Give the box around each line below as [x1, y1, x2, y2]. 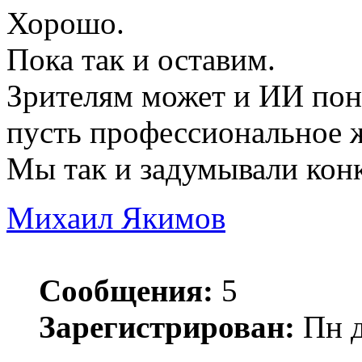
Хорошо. [6, 6, 124, 41]
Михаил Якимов [6, 200, 225, 236]
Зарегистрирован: [39, 309, 295, 345]
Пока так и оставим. [6, 42, 276, 78]
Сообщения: [39, 273, 213, 309]
